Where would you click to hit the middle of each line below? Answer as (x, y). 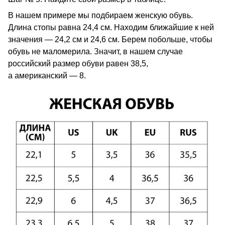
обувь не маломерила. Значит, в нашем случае (95, 52)
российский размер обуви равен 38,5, (78, 64)
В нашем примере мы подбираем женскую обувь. (100, 16)
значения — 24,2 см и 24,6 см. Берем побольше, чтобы (110, 40)
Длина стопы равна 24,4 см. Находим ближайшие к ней (111, 28)
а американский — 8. (47, 76)
